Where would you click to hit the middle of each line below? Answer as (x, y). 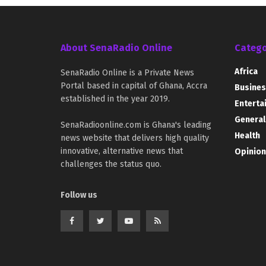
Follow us (79, 195)
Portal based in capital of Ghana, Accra (134, 86)
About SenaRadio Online (116, 48)
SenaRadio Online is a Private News (127, 73)
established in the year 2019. (115, 99)
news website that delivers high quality (135, 138)
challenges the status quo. (111, 164)
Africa (246, 72)
